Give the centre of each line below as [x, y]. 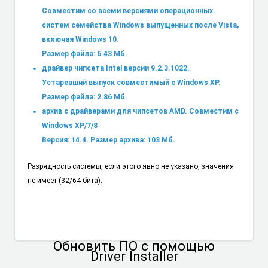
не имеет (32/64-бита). [65, 181]
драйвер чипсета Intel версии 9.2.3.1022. [115, 68]
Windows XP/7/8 [69, 125]
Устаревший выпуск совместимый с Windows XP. [131, 82]
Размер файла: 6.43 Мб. [84, 54]
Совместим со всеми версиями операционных [127, 10]
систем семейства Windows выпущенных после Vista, [140, 25]
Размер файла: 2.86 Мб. [84, 97]
